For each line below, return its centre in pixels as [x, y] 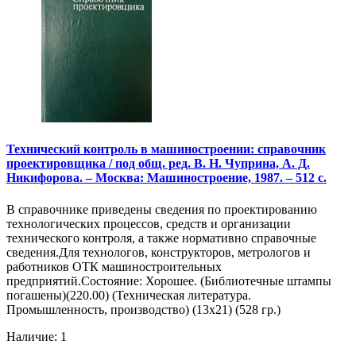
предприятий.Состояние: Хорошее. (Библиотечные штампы [169, 281]
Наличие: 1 [37, 336]
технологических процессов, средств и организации [149, 223]
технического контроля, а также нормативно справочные [161, 238]
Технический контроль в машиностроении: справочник [166, 149]
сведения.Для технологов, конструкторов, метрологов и [159, 252]
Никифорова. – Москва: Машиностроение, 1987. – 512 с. [166, 178]
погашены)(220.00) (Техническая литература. [129, 295]
